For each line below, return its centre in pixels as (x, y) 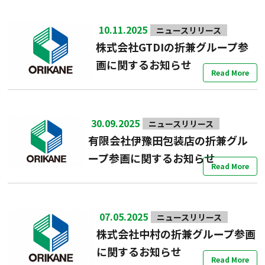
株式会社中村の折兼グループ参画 (176, 234)
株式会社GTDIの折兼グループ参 (172, 47)
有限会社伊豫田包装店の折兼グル (168, 140)
